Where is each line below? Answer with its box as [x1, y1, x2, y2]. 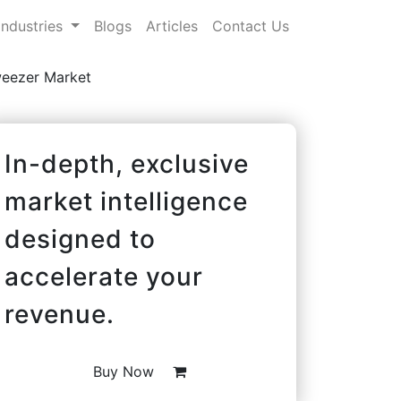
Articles [146, 16, 198, 35]
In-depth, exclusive [4, 148, 249, 179]
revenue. [4, 298, 115, 329]
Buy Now [93, 362, 158, 380]
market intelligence [4, 185, 248, 217]
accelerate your [4, 260, 203, 292]
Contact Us [212, 16, 289, 35]
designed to [4, 223, 156, 254]
